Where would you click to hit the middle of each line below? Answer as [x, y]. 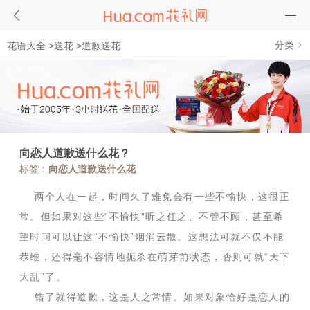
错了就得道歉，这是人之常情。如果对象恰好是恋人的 [155, 297]
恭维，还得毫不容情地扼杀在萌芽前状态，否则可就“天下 [155, 257]
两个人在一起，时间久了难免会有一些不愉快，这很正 [155, 197]
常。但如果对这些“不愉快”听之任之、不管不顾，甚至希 [152, 217]
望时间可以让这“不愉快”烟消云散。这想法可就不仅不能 [152, 237]
